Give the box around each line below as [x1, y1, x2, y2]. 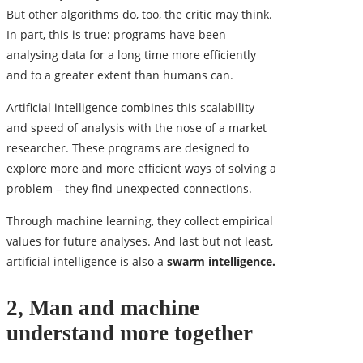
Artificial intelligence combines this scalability [6, 100, 254, 116]
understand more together [6, 321, 253, 346]
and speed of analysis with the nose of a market [6, 120, 267, 136]
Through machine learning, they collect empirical [6, 213, 273, 229]
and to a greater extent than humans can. [6, 67, 233, 83]
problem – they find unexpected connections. [6, 181, 252, 197]
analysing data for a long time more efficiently [6, 47, 256, 63]
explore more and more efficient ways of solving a [6, 160, 276, 177]
